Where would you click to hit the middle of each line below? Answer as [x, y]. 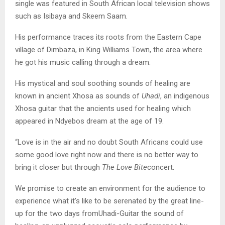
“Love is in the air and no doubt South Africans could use [109, 142]
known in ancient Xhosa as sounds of [78, 96]
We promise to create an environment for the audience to [110, 189]
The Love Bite [125, 167]
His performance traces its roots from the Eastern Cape [108, 37]
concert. [161, 167]
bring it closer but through [59, 167]
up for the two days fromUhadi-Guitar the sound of [99, 214]
